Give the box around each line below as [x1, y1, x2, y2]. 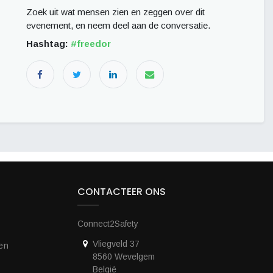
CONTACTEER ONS [77, 185, 166, 199]
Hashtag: [26, 38, 71, 49]
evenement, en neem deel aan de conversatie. [26, 20, 211, 30]
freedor [77, 38, 111, 49]
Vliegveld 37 [93, 239, 140, 249]
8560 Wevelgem [93, 252, 155, 261]
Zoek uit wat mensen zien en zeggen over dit [26, 7, 205, 17]
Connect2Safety [77, 219, 138, 229]
